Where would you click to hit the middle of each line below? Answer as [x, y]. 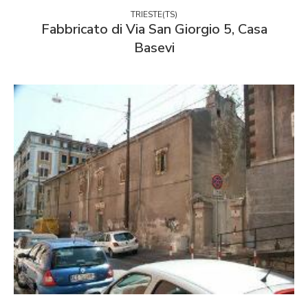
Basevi [154, 47]
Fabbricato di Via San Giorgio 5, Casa [154, 29]
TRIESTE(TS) [154, 14]
